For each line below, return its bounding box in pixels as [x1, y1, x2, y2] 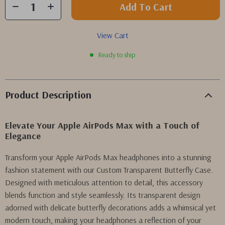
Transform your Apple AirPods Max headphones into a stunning [5, 152, 211, 162]
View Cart [96, 30, 129, 40]
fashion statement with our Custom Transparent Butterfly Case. [5, 165, 213, 175]
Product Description [5, 88, 91, 101]
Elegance [5, 130, 41, 142]
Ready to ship [98, 50, 135, 59]
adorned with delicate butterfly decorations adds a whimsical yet [5, 202, 216, 212]
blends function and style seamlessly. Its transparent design [5, 190, 200, 200]
